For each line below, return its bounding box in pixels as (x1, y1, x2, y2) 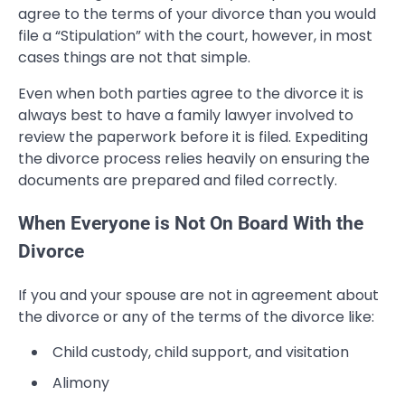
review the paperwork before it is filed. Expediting (18, 126, 368, 147)
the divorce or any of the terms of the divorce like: (18, 306, 374, 328)
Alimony (52, 372, 109, 394)
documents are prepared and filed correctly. (18, 169, 337, 191)
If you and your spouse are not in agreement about (18, 285, 379, 306)
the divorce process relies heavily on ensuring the (18, 147, 370, 169)
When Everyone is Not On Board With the (18, 212, 363, 235)
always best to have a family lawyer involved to (18, 104, 353, 126)
